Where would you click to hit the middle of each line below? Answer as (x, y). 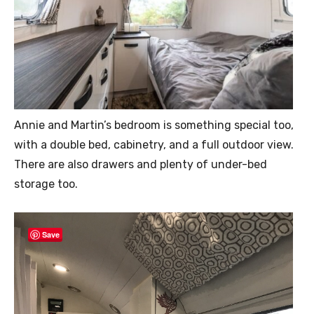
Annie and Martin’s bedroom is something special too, (154, 125)
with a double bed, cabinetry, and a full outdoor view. (154, 145)
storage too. (46, 184)
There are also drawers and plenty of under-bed (141, 165)
